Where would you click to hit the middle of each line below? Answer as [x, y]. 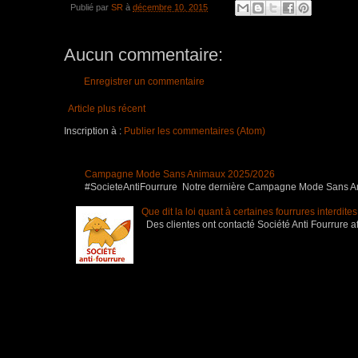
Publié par [91, 8]
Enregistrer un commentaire [144, 82]
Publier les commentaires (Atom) [195, 131]
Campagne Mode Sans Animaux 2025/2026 [179, 174]
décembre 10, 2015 [170, 8]
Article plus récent [107, 109]
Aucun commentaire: [143, 55]
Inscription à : [94, 131]
